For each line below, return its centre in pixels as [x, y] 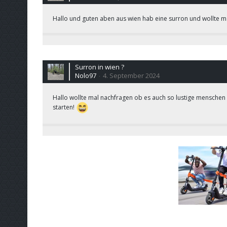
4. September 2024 [131, 75]
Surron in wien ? [99, 67]
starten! [64, 107]
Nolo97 [85, 75]
